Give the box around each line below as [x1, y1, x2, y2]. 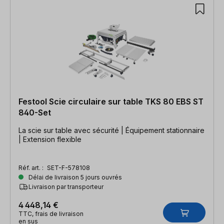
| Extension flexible [18, 134, 81, 143]
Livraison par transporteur [28, 182, 103, 190]
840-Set [18, 107, 51, 117]
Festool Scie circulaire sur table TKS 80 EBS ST [18, 96, 203, 106]
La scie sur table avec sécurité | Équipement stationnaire [18, 125, 204, 134]
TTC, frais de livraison [18, 209, 83, 217]
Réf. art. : [18, 163, 45, 171]
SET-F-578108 [47, 163, 90, 171]
